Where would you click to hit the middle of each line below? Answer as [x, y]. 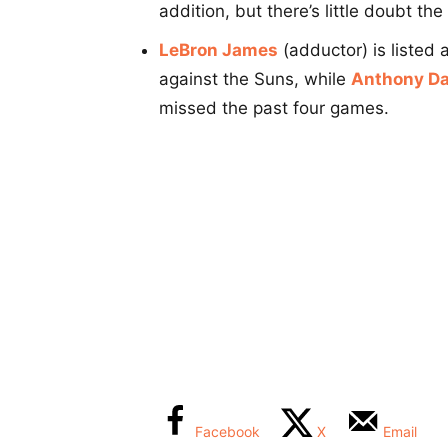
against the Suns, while [255, 79]
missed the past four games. [274, 108]
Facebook [227, 432]
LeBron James [218, 50]
